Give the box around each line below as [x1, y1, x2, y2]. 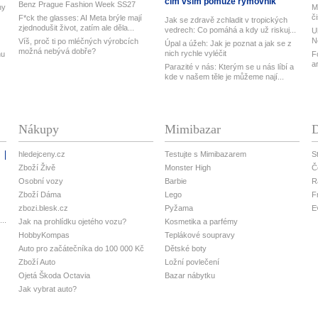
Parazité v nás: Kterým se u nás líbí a [165, 62, 295, 71]
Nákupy [18, 121, 59, 136]
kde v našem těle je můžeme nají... [165, 72, 285, 81]
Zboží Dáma [18, 190, 61, 199]
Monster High [165, 163, 212, 172]
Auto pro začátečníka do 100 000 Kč [18, 243, 144, 253]
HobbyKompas [18, 230, 70, 239]
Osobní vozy [18, 176, 63, 185]
